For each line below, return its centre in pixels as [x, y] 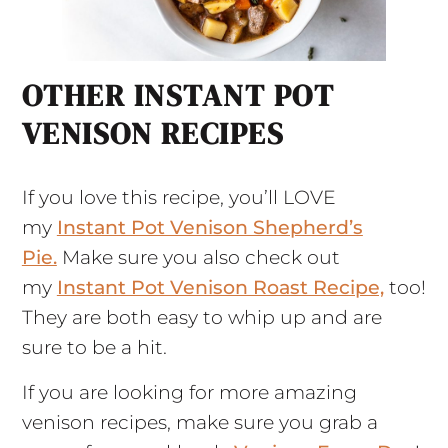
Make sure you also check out [198, 258]
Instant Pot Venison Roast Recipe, [220, 288]
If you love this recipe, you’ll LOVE [178, 198]
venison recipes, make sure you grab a [199, 423]
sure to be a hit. [94, 348]
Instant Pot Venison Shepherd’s [209, 228]
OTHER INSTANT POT [178, 96]
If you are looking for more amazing [189, 393]
